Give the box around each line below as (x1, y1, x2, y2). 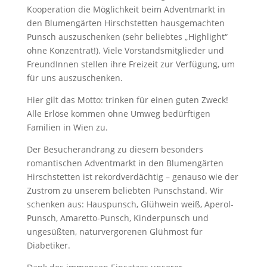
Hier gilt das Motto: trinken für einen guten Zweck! (26, 94, 228, 105)
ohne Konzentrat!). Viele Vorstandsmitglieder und (26, 45, 224, 56)
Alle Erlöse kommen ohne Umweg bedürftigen (26, 108, 210, 119)
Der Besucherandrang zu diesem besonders (26, 144, 203, 155)
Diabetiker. (26, 240, 70, 251)
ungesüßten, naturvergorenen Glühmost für (26, 226, 203, 237)
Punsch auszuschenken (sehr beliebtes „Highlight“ (26, 31, 228, 42)
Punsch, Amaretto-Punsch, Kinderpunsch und (26, 212, 209, 223)
